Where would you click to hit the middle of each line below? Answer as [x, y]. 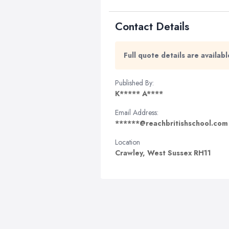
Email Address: [137, 112]
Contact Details [152, 27]
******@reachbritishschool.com [171, 123]
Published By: [134, 83]
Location [128, 142]
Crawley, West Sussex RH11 [163, 153]
